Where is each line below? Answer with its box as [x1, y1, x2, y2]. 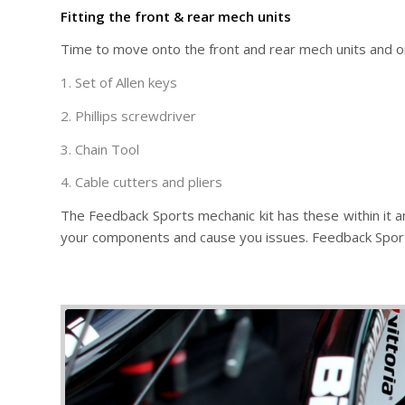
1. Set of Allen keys [61, 73, 177, 92]
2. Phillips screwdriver [61, 106, 196, 125]
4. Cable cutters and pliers [61, 173, 222, 192]
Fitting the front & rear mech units [61, 6, 291, 25]
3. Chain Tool [61, 139, 139, 158]
